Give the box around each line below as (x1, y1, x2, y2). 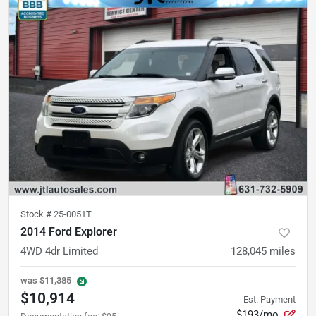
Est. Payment (243, 294, 296, 305)
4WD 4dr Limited (20, 245, 98, 258)
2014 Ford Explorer (20, 225, 117, 239)
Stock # (20, 209, 54, 220)
